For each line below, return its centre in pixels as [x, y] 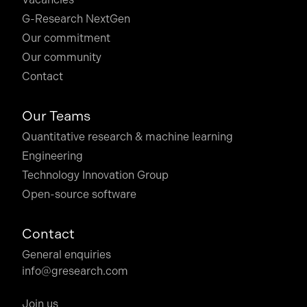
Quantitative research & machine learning [127, 137]
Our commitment [66, 38]
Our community [62, 57]
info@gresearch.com [75, 271]
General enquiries [66, 255]
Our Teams [56, 116]
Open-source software [79, 194]
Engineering [52, 156]
